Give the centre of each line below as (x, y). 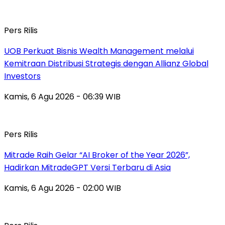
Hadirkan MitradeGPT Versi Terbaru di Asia (87, 168)
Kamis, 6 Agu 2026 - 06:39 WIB (62, 97)
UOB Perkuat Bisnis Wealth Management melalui (99, 51)
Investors (22, 76)
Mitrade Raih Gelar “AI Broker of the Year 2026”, (97, 155)
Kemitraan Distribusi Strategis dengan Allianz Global (106, 64)
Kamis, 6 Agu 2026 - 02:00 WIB (63, 188)
